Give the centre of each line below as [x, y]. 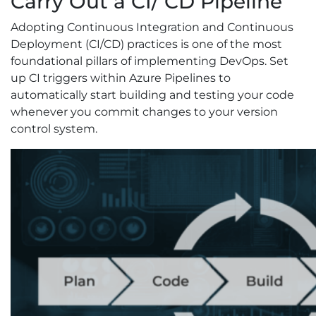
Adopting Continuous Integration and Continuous [152, 28]
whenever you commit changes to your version [144, 112]
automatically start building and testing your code [152, 95]
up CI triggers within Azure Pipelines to [121, 78]
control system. [54, 129]
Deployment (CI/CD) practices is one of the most [146, 44]
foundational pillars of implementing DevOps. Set [150, 61]
